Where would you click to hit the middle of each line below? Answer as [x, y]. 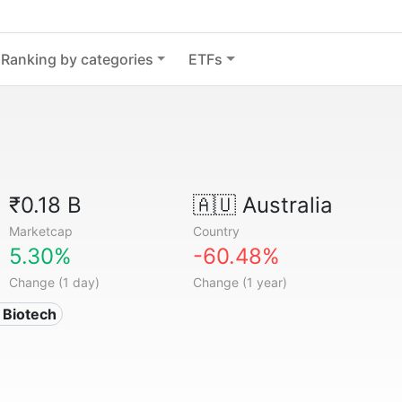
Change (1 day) [55, 282]
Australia [284, 205]
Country [216, 231]
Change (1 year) [240, 282]
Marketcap [41, 231]
